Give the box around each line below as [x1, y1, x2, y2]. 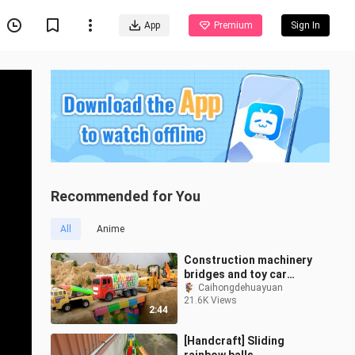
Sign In [291, 20, 320, 31]
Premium [214, 20, 253, 31]
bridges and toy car [184, 268, 287, 281]
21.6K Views [184, 295, 237, 307]
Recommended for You [51, 188, 200, 205]
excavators [184, 282, 243, 296]
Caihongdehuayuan [198, 282, 283, 294]
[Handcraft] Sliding [184, 334, 284, 348]
